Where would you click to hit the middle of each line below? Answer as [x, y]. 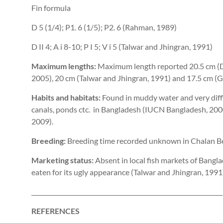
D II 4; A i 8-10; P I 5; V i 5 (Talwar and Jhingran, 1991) [122, 47]
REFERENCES [56, 211]
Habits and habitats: [66, 98]
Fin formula [51, 8]
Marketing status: [63, 160]
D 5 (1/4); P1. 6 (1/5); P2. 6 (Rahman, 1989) [104, 27]
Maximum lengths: [64, 66]
